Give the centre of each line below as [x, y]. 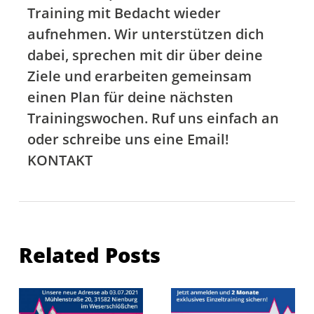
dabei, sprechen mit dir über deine [145, 55]
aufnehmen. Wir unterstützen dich [145, 34]
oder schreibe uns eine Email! [128, 139]
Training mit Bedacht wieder [124, 13]
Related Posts [90, 254]
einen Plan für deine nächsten [130, 97]
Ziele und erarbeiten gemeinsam [139, 76]
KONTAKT [60, 160]
